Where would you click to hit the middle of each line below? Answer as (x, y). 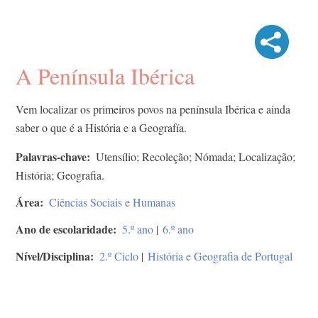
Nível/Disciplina (53, 256)
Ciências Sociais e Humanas (112, 202)
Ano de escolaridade (64, 229)
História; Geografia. (60, 175)
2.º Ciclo (119, 256)
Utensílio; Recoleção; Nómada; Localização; (196, 157)
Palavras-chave (51, 157)
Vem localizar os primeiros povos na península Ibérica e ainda (153, 109)
